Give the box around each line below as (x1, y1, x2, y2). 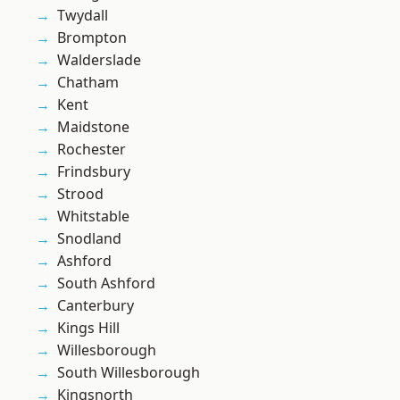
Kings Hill (57, 318, 120, 338)
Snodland (57, 229, 121, 249)
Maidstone (57, 117, 129, 137)
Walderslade (57, 50, 141, 71)
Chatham (57, 72, 119, 93)
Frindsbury (57, 162, 130, 182)
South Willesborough (57, 362, 200, 383)
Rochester (57, 139, 126, 160)
